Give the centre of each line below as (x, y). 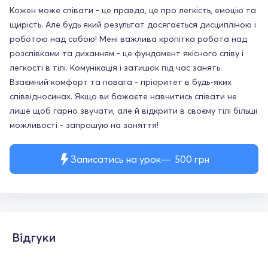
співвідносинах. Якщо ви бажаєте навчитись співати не (123, 96)
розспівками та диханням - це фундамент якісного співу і (127, 53)
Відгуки (34, 237)
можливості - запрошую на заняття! (84, 125)
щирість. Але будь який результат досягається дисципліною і (133, 24)
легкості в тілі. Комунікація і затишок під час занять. (116, 67)
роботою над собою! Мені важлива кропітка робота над (128, 39)
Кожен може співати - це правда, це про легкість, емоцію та (133, 10)
